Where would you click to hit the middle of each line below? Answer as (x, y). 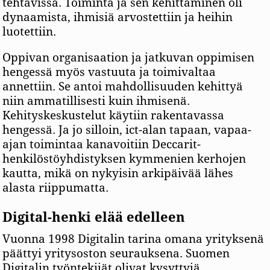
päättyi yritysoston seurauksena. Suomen (116, 254)
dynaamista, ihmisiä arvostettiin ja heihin (118, 17)
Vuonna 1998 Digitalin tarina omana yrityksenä (133, 239)
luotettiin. (30, 32)
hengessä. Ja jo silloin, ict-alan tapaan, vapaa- (127, 130)
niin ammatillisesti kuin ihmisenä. (96, 101)
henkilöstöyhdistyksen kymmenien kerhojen (124, 159)
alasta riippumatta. (56, 188)
